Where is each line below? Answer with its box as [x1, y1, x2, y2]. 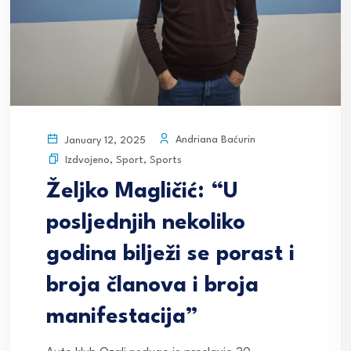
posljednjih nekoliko [46, 212, 245, 234]
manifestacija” [46, 306, 198, 328]
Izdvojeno [65, 154, 110, 165]
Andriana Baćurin [172, 135, 255, 145]
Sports [150, 154, 182, 165]
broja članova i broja [46, 274, 259, 297]
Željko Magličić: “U [46, 180, 238, 203]
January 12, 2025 [61, 135, 146, 146]
